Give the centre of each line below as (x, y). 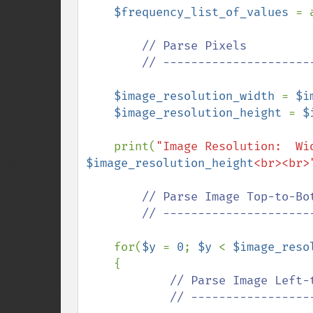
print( (135, 146)
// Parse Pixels (194, 46)
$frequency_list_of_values (205, 12)
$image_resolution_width (198, 96)
